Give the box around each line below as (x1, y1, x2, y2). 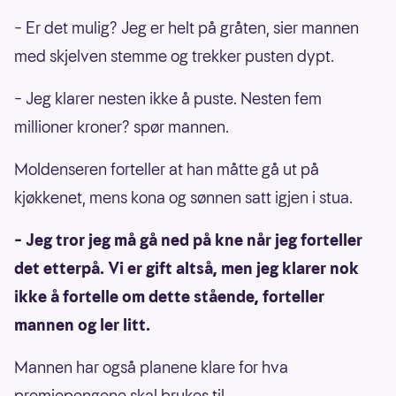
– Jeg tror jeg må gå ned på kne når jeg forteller (14, 228, 362, 251)
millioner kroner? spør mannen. (14, 115, 229, 138)
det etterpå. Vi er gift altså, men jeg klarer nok (14, 256, 359, 279)
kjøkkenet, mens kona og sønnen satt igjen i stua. (14, 186, 353, 209)
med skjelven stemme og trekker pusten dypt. (14, 44, 334, 67)
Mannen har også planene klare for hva (14, 355, 288, 378)
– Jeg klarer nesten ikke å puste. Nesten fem (14, 87, 322, 110)
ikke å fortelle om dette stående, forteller (14, 285, 324, 308)
